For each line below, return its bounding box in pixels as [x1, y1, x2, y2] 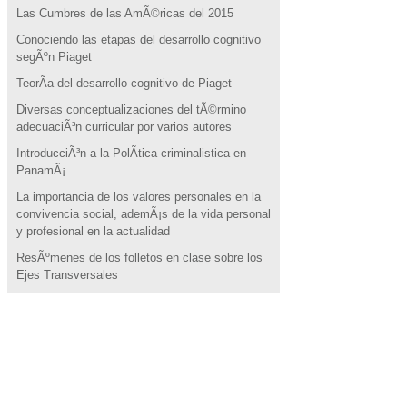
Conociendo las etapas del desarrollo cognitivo [15, 33, 261, 46]
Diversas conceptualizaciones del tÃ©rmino [15, 103, 246, 116]
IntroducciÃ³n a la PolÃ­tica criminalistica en [15, 146, 246, 160]
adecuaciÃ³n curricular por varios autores [15, 120, 232, 134]
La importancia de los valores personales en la [15, 190, 261, 203]
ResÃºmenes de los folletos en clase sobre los [15, 251, 263, 264]
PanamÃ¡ [15, 164, 65, 177]
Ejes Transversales [15, 268, 118, 282]
